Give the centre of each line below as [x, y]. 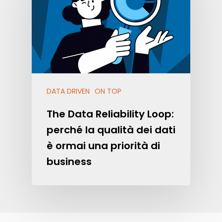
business [69, 161]
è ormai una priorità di [103, 145]
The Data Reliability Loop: [110, 114]
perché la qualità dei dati [111, 130]
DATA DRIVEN [68, 91]
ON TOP [108, 91]
